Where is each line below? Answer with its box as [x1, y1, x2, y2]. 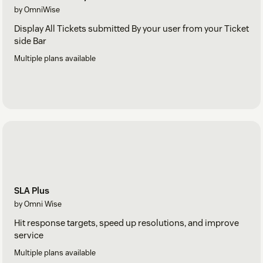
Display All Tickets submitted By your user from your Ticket [14, 23, 249, 35]
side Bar [14, 35, 46, 47]
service [14, 230, 43, 241]
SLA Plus [14, 185, 49, 197]
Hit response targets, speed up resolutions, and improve [14, 217, 239, 229]
